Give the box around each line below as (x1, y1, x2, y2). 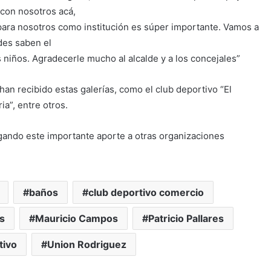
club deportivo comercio (88, 186, 204, 198)
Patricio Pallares (148, 212, 224, 224)
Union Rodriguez (47, 238, 127, 250)
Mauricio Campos (35, 212, 119, 224)
